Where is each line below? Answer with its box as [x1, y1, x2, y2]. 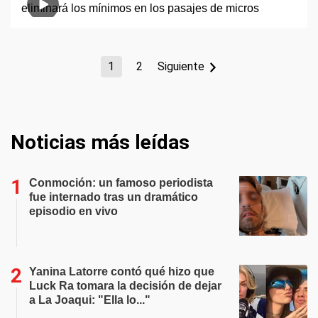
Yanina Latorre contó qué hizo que [29, 265, 214, 278]
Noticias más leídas [11, 131, 190, 154]
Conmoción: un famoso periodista [29, 177, 213, 189]
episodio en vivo [29, 205, 118, 217]
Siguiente [157, 60, 204, 73]
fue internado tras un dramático [29, 191, 198, 203]
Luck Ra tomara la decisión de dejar [29, 280, 221, 292]
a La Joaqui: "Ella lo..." [29, 294, 150, 306]
